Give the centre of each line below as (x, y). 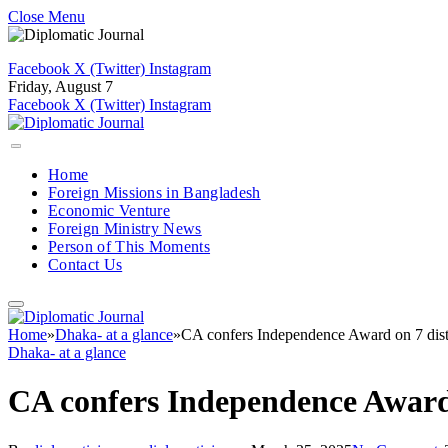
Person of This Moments (129, 246)
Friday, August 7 (60, 86)
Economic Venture (109, 210)
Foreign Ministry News (125, 228)
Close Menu (46, 16)
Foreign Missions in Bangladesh (154, 192)
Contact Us (85, 264)
